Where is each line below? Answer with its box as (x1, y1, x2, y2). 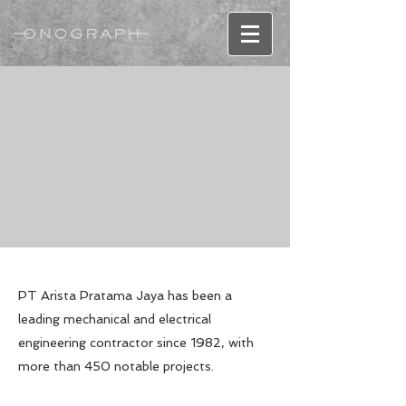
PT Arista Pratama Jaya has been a (18, 288, 232, 303)
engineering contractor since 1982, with (18, 335, 254, 350)
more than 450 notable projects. (18, 359, 217, 373)
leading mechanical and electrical (18, 312, 211, 326)
